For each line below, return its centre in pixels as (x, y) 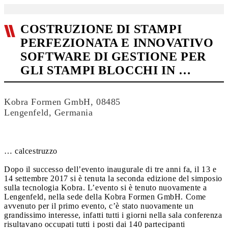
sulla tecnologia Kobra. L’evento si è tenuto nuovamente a (106, 188)
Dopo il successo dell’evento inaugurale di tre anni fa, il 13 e (110, 169)
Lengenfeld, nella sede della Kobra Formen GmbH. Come (105, 197)
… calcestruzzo (31, 151)
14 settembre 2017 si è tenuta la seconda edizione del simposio (113, 178)
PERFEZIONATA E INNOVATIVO (117, 43)
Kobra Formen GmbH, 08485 (62, 102)
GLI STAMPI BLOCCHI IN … (106, 70)
